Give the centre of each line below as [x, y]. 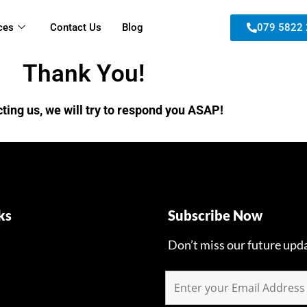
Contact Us [75, 27]
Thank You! [84, 74]
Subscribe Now [215, 215]
